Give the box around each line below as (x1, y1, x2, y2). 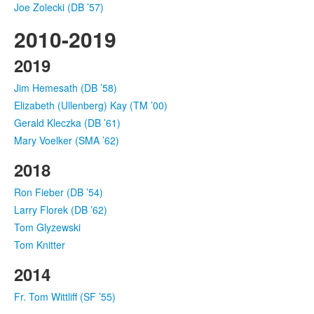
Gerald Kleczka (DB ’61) (14, 115, 121, 130)
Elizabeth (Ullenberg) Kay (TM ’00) (14, 97, 168, 112)
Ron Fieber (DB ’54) (14, 184, 103, 199)
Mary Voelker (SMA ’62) (14, 132, 119, 147)
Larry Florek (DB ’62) (14, 202, 107, 217)
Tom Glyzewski (14, 219, 81, 234)
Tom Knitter (14, 237, 65, 252)
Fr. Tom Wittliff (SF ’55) (14, 289, 116, 303)
